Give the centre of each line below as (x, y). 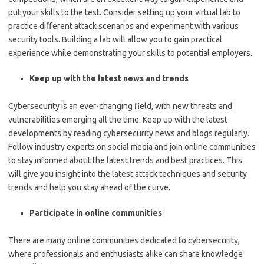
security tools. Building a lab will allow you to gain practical (115, 39)
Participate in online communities (96, 213)
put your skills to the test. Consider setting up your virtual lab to (124, 12)
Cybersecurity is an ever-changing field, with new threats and (120, 106)
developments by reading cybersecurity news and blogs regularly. (129, 133)
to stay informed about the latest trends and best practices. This (125, 160)
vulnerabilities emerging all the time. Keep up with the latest (118, 120)
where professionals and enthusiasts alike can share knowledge (126, 254)
